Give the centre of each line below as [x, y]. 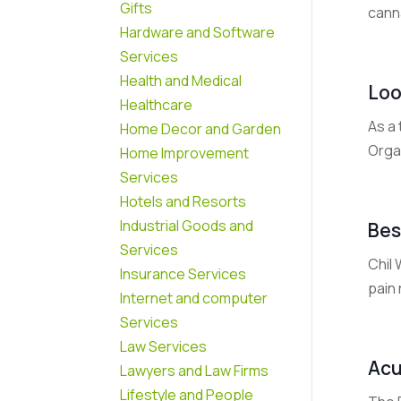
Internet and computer [194, 298]
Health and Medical [181, 80]
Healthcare [157, 104]
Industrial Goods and [187, 225]
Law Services [164, 346]
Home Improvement [185, 153]
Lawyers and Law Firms [195, 370]
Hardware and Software [198, 32]
